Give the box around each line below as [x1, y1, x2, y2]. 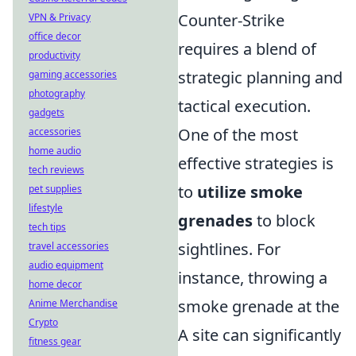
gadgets [29, 106, 64, 119]
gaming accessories [29, 68, 117, 81]
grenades [178, 210, 253, 231]
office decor [29, 29, 81, 43]
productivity [29, 48, 80, 62]
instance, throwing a [178, 267, 327, 288]
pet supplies [29, 182, 82, 195]
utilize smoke [197, 181, 303, 203]
